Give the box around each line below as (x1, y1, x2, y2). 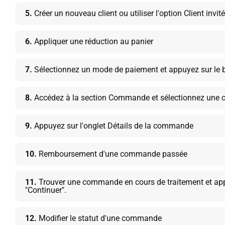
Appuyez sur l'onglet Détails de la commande (32, 121, 193, 131)
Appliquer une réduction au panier (32, 37, 153, 46)
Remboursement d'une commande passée (37, 149, 187, 159)
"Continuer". (25, 185, 66, 195)
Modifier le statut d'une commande (37, 213, 162, 223)
